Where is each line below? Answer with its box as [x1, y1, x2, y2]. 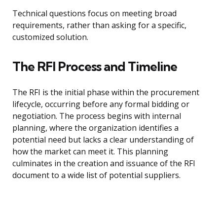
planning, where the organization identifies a [12, 122, 179, 134]
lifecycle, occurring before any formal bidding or [12, 99, 189, 110]
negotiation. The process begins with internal [12, 110, 181, 122]
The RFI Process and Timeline [12, 58, 177, 75]
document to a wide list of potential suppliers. [12, 170, 181, 181]
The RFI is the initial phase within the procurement [12, 87, 199, 98]
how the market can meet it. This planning [12, 146, 168, 157]
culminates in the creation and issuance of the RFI [12, 158, 195, 169]
